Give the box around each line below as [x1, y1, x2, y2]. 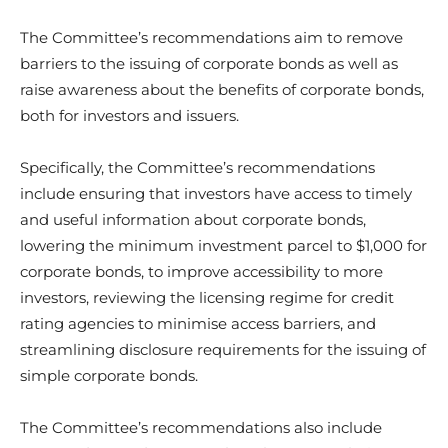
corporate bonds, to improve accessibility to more [20, 261, 383, 281]
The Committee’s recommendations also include [20, 417, 382, 437]
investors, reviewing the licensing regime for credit [20, 287, 394, 307]
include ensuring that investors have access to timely [20, 183, 412, 203]
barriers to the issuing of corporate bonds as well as [20, 53, 398, 73]
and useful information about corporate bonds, [20, 209, 366, 229]
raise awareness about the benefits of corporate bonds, [20, 79, 424, 99]
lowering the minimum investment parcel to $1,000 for [20, 235, 427, 255]
